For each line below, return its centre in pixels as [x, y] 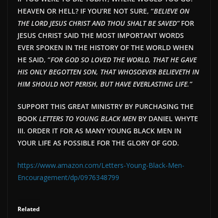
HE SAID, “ [34, 59]
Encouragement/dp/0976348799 [68, 177]
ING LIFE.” [177, 84]
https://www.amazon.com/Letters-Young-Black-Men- [101, 165]
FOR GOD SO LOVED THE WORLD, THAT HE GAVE [124, 59]
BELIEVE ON [172, 11]
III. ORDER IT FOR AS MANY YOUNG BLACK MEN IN [100, 130]
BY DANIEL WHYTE [167, 118]
